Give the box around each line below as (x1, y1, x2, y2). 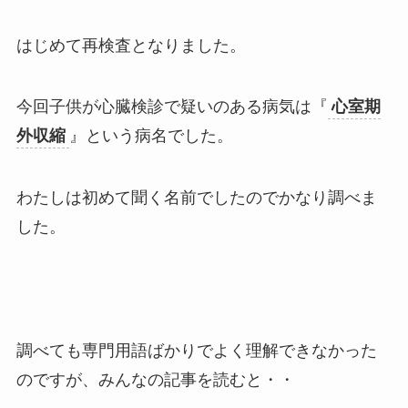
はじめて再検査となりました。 (15, 36, 246, 55)
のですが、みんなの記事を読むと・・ (15, 370, 295, 389)
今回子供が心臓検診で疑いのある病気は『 (15, 97, 328, 117)
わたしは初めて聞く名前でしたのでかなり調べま (15, 189, 377, 208)
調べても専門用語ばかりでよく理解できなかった (15, 341, 377, 360)
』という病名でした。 (68, 127, 233, 146)
